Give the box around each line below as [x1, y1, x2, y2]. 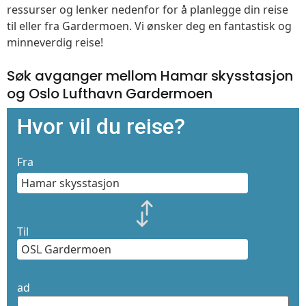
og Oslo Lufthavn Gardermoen [7, 83, 212, 103]
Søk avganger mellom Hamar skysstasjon [7, 66, 293, 85]
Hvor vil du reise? [17, 113, 185, 139]
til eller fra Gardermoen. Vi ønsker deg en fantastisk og [7, 18, 292, 33]
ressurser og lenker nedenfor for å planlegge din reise [7, 1, 288, 17]
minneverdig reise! [7, 34, 103, 50]
